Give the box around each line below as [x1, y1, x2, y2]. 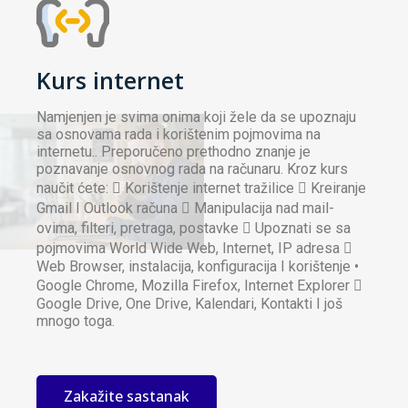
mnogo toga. [36, 312, 115, 331]
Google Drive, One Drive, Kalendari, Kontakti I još [36, 295, 342, 313]
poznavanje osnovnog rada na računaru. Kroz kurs [36, 160, 348, 178]
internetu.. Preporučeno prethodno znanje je [36, 143, 311, 161]
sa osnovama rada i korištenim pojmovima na [36, 126, 321, 144]
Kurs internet [36, 65, 184, 97]
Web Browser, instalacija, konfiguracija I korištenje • [36, 258, 359, 276]
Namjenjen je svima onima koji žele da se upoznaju [36, 108, 356, 127]
